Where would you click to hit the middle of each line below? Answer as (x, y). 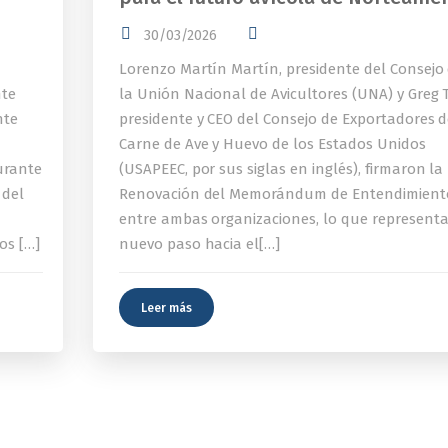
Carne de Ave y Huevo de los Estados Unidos (272, 143)
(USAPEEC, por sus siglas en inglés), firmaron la (281, 168)
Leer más (166, 307)
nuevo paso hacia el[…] (199, 243)
